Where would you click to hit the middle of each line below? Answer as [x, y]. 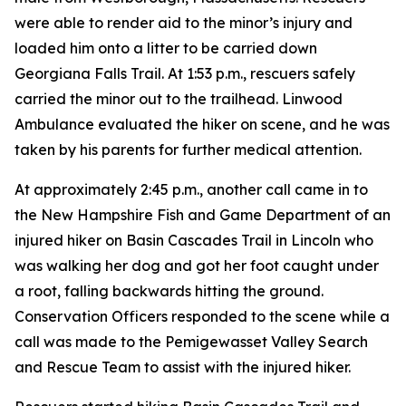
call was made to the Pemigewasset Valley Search [191, 342]
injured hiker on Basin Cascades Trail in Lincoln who [194, 240]
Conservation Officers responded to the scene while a [202, 316]
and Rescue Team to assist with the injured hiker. [183, 367]
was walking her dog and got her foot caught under [197, 266]
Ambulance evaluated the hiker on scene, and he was [202, 124]
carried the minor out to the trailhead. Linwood [179, 99]
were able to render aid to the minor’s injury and [184, 23]
